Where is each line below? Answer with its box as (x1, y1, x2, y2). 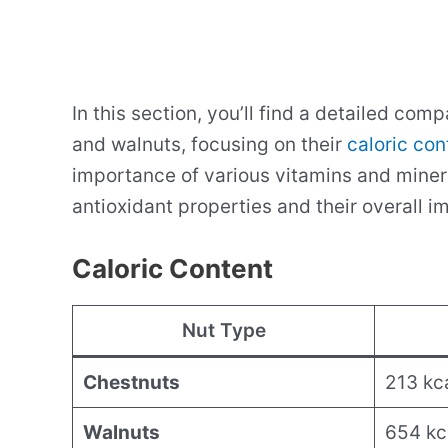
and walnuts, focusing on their (72, 132, 347, 156)
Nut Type (181, 319, 266, 343)
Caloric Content (72, 253, 273, 285)
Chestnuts (82, 371, 180, 395)
